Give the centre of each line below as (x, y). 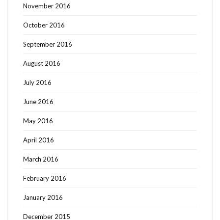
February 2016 (45, 178)
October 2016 (44, 25)
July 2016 (37, 82)
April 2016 (39, 140)
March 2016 (41, 159)
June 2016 (38, 101)
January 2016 (43, 197)
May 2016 (38, 121)
